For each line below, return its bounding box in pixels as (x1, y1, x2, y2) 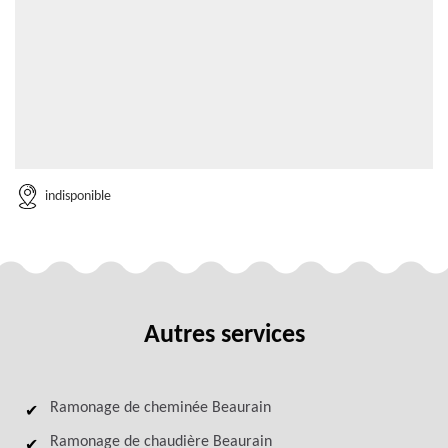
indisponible (45, 188, 111, 204)
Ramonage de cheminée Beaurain (50, 400, 271, 416)
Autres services (143, 322, 305, 349)
